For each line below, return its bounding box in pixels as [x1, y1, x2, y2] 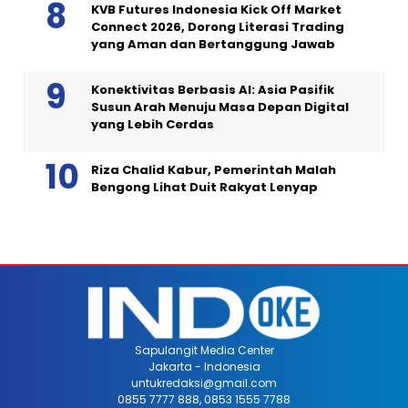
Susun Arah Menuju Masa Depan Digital [91, 97, 349, 116]
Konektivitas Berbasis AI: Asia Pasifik [91, 80, 334, 98]
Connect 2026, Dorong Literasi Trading [91, 17, 344, 36]
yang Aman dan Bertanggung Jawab [91, 35, 335, 53]
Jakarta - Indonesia [148, 358, 260, 374]
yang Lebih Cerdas [91, 115, 214, 133]
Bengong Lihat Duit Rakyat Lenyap [91, 178, 318, 196]
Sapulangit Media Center [134, 342, 274, 358]
